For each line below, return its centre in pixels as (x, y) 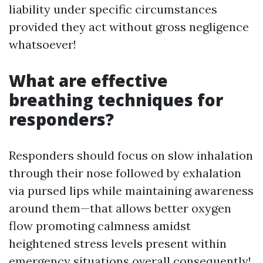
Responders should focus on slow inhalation (131, 155)
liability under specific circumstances (113, 9)
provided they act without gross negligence (129, 27)
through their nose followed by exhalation (125, 173)
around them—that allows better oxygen (120, 208)
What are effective (88, 80)
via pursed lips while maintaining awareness (131, 190)
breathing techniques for (116, 100)
